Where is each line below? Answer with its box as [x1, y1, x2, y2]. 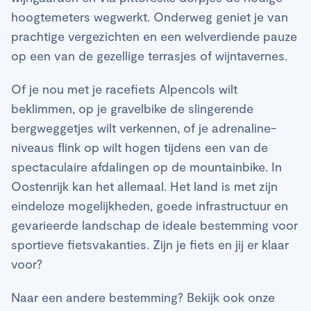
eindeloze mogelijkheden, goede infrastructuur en [11, 198, 288, 214]
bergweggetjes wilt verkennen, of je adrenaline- [11, 120, 276, 136]
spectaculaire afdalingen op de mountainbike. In [11, 159, 282, 175]
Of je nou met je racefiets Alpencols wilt [11, 81, 237, 97]
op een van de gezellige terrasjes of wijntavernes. [11, 48, 287, 64]
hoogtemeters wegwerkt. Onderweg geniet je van [11, 9, 288, 25]
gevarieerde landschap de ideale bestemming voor [11, 217, 298, 233]
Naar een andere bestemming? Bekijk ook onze [11, 289, 275, 305]
